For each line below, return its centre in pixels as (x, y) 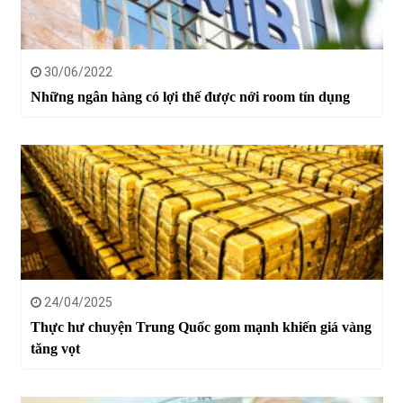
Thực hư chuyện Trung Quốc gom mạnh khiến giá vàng (201, 327)
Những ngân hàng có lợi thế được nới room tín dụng (190, 97)
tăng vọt (55, 349)
